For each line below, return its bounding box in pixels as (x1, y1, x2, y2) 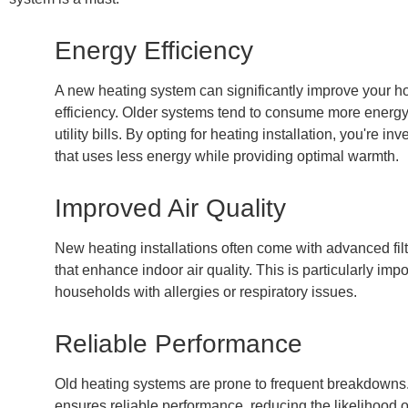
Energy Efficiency (55, 36, 253, 65)
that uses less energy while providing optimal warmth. (55, 148, 399, 164)
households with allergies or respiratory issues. (55, 283, 357, 300)
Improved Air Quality (55, 193, 286, 222)
